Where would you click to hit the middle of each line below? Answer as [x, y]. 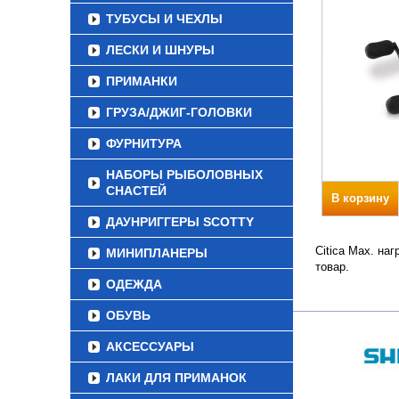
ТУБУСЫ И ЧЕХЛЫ [164, 19]
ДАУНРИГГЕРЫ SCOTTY [180, 222]
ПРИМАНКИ [142, 81]
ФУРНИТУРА [144, 143]
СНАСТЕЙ [136, 191]
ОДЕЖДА [134, 284]
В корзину [360, 198]
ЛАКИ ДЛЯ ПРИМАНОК [176, 378]
